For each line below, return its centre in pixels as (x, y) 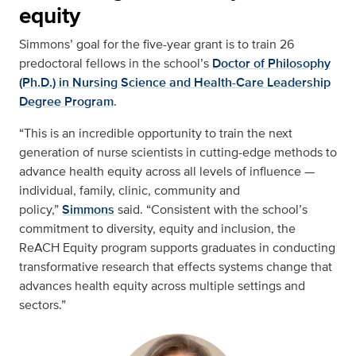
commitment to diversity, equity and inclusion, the (157, 229)
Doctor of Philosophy (271, 64)
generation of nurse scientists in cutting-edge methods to (178, 153)
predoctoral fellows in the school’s (114, 64)
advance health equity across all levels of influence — (167, 172)
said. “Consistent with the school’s (213, 210)
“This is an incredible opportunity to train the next (156, 133)
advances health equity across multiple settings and (162, 286)
